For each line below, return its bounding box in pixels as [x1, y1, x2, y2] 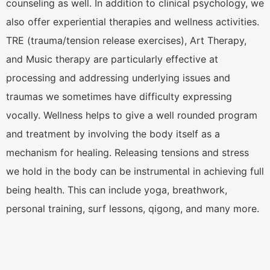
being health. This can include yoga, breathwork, [6, 183, 227, 196]
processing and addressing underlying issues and [6, 71, 230, 84]
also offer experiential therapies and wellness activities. [6, 15, 259, 28]
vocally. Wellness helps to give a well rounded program [6, 108, 257, 121]
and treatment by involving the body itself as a [6, 127, 220, 140]
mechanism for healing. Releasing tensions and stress [6, 146, 249, 159]
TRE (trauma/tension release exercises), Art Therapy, [6, 34, 246, 46]
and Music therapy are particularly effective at [6, 52, 218, 65]
